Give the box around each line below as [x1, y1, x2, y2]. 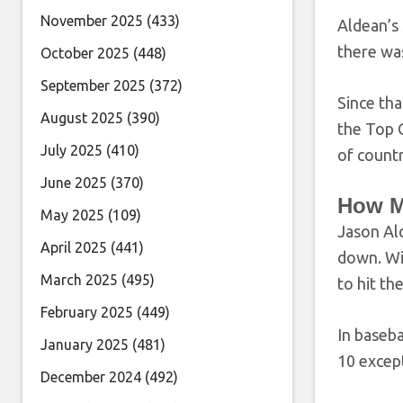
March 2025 [40, 272, 118, 288]
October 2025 [40, 45, 130, 61]
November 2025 [40, 13, 143, 29]
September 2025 [40, 77, 146, 94]
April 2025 [40, 239, 107, 255]
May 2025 [40, 207, 104, 223]
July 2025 [40, 142, 103, 158]
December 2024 [40, 369, 141, 385]
